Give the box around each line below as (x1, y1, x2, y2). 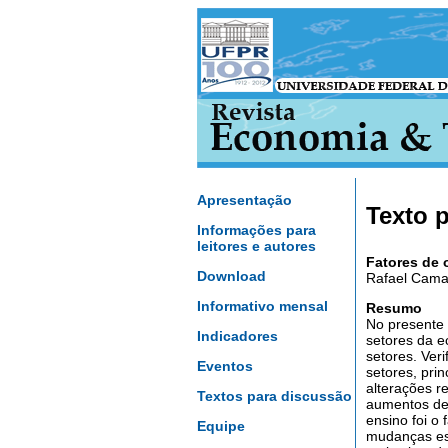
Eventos (197, 358, 253, 374)
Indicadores (197, 328, 278, 344)
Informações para (197, 222, 316, 238)
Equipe (197, 418, 245, 434)
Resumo (366, 300, 422, 316)
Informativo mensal (197, 298, 328, 314)
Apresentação (197, 192, 292, 208)
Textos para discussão (197, 388, 352, 404)
